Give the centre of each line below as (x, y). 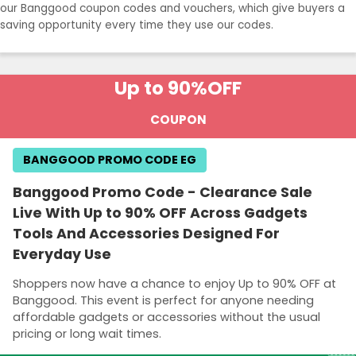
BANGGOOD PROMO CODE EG (110, 160)
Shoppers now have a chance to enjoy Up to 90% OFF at (174, 284)
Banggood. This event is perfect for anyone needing (163, 301)
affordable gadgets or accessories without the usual (166, 317)
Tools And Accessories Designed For (146, 234)
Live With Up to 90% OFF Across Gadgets (160, 213)
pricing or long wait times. (87, 334)
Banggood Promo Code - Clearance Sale (163, 192)
